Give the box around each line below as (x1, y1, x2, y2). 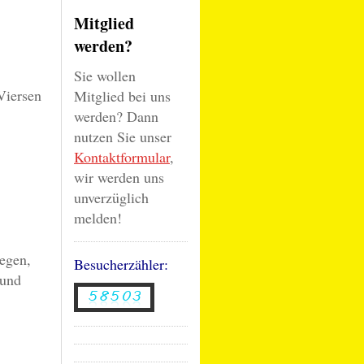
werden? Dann (74, 106, 158, 126)
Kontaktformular (74, 147, 170, 167)
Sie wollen (74, 66, 136, 85)
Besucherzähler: (74, 254, 168, 274)
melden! (74, 208, 122, 227)
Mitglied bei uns (74, 86, 171, 106)
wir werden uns (74, 167, 164, 187)
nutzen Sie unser (74, 127, 171, 146)
